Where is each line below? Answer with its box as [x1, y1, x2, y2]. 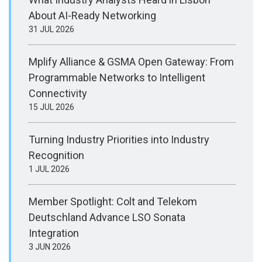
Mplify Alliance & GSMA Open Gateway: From [29, 56, 234, 68]
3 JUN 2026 [29, 242, 71, 252]
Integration [29, 227, 79, 240]
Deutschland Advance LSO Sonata [29, 211, 185, 224]
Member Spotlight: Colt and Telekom [29, 195, 197, 208]
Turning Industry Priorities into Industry [29, 133, 209, 146]
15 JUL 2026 [29, 102, 74, 112]
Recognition [29, 149, 84, 162]
